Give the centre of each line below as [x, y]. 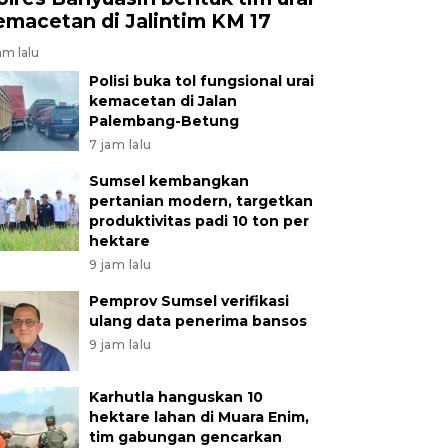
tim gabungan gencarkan [185, 436]
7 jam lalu [120, 144]
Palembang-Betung [163, 120]
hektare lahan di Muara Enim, [198, 416]
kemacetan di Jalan [162, 100]
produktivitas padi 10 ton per [198, 220]
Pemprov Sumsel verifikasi [188, 300]
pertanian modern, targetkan [200, 200]
